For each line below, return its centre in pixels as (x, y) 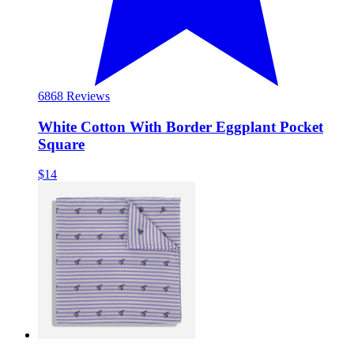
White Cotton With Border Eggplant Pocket (181, 126)
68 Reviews (80, 96)
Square (61, 144)
